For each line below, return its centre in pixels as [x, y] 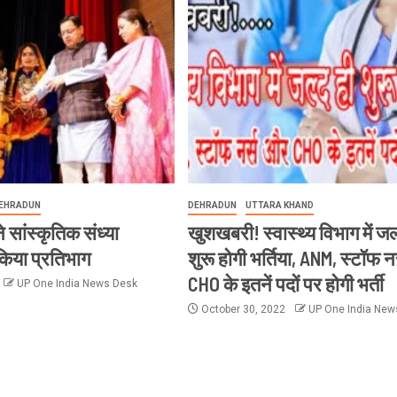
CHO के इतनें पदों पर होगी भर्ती [285, 284]
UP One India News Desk [78, 284]
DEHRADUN [212, 206]
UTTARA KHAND [279, 206]
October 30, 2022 [243, 310]
